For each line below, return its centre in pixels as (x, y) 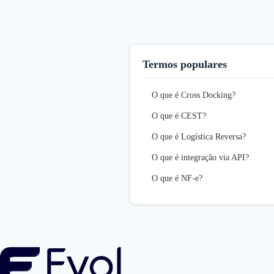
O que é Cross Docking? (194, 95)
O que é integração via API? (200, 157)
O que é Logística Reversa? (199, 136)
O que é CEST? (179, 116)
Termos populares (185, 64)
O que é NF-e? (177, 178)
